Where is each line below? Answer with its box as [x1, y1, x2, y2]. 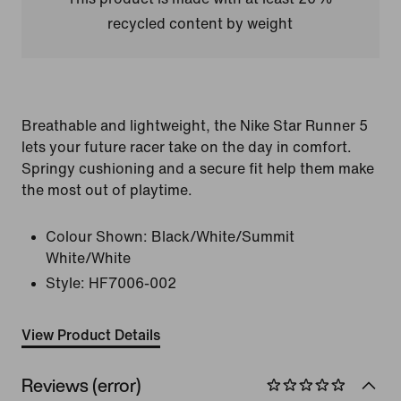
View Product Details [21, 328, 160, 343]
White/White [46, 251, 131, 266]
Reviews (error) [21, 371, 141, 398]
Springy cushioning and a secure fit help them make [21, 161, 374, 176]
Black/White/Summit [151, 229, 294, 244]
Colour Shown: [46, 229, 148, 244]
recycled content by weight [107, 16, 294, 31]
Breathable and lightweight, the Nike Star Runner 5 [21, 118, 368, 133]
